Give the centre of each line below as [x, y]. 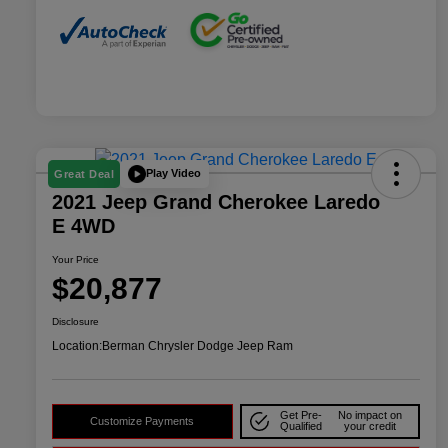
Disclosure [75, 321]
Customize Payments [142, 420]
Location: [77, 345]
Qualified [301, 426]
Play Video [173, 173]
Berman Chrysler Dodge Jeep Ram [197, 345]
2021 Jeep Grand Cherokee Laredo [216, 201]
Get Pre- [301, 415]
